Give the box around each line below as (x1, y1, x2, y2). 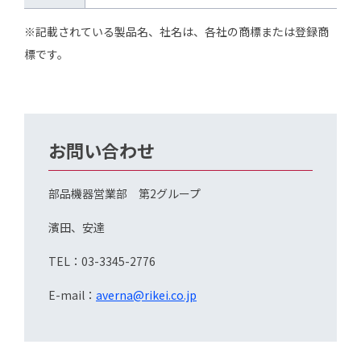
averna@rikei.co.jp (96, 287, 197, 303)
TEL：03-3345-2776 (48, 253, 156, 269)
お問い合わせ (48, 137, 155, 163)
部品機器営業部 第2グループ (48, 185, 201, 201)
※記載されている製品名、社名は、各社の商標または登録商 (24, 23, 329, 39)
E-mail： (48, 287, 96, 303)
